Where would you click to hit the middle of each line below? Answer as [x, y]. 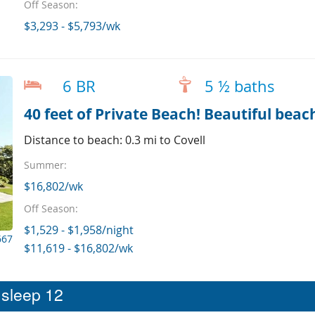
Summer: [45, 165]
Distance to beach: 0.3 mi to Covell [114, 140]
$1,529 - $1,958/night [78, 230]
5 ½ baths [239, 86]
